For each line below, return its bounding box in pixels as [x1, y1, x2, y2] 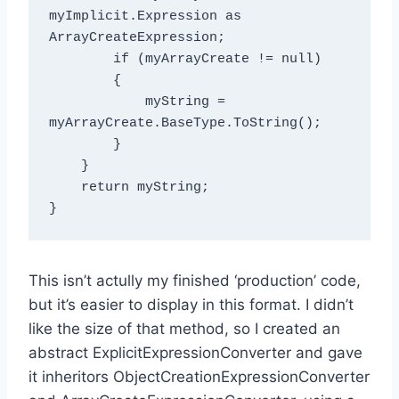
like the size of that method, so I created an [28, 319, 340, 338]
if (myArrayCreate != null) [48, 52, 113, 68]
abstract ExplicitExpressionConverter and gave [28, 343, 362, 362]
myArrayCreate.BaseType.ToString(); [48, 116, 322, 132]
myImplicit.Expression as [48, 9, 241, 25]
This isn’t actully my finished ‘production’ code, [28, 271, 361, 289]
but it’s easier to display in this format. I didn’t [28, 295, 354, 313]
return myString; [48, 180, 81, 196]
